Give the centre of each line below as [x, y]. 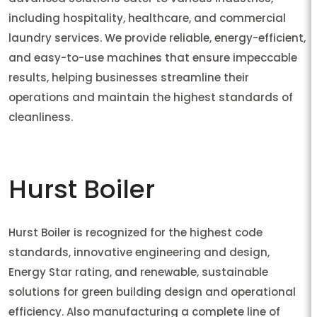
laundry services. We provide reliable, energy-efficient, [157, 38]
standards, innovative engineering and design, [139, 253]
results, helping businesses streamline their [129, 78]
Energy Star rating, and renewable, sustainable [138, 272]
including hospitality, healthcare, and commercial [147, 18]
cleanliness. [41, 117]
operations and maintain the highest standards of [151, 98]
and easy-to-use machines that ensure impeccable [153, 58]
